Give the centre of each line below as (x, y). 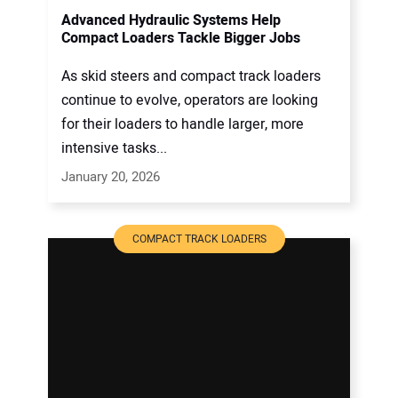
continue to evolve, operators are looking (190, 100)
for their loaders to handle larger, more (183, 124)
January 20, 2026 (111, 176)
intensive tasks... (114, 148)
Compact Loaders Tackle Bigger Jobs (181, 39)
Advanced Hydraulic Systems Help (171, 21)
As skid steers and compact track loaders (191, 76)
